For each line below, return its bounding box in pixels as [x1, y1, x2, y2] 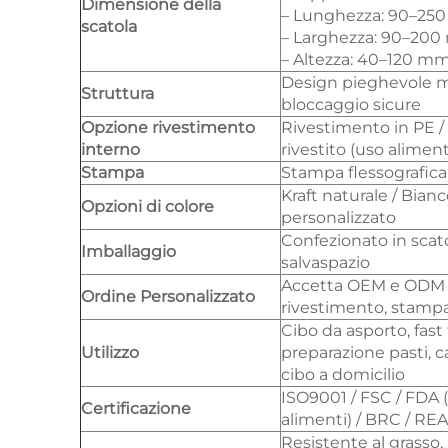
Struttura [81, 84, 154, 103]
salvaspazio [281, 253, 370, 272]
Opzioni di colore [81, 197, 214, 216]
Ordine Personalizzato [81, 287, 255, 306]
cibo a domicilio [281, 365, 405, 384]
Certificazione [81, 399, 191, 418]
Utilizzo [81, 343, 139, 362]
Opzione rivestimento [81, 118, 255, 137]
